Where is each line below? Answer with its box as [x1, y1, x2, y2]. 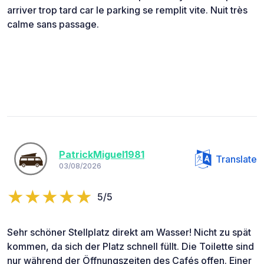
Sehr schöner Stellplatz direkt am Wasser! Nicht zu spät [7, 226, 251, 238]
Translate [216, 153, 257, 165]
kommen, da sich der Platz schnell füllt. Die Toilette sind [7, 240, 254, 252]
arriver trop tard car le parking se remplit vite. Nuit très [7, 4, 247, 16]
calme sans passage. [7, 18, 99, 30]
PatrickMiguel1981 [59, 148, 144, 161]
